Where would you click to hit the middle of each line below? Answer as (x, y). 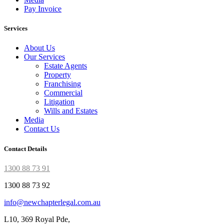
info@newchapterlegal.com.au (52, 202)
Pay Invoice (43, 9)
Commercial (63, 93)
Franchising (62, 84)
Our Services (44, 57)
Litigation (59, 102)
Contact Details (25, 148)
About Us (39, 48)
